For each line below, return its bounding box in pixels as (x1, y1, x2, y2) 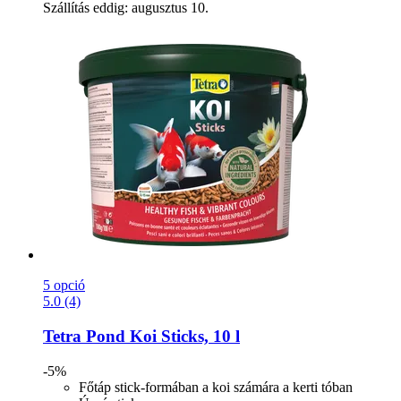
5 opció (43, 277, 85, 294)
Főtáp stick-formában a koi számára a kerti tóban (79, 379, 353, 395)
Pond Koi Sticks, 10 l (81, 327, 240, 346)
